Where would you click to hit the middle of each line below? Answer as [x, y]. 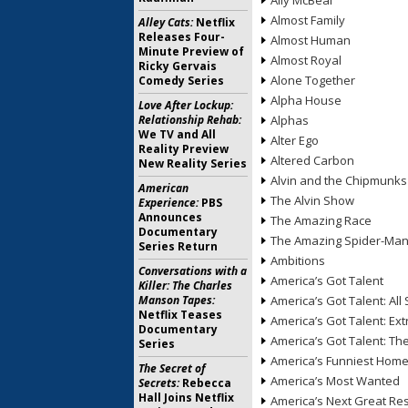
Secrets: [159, 383]
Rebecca [205, 383]
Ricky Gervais [178, 66]
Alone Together [313, 80]
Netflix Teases [180, 315]
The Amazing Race [321, 220]
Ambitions [298, 260]
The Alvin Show [312, 200]
